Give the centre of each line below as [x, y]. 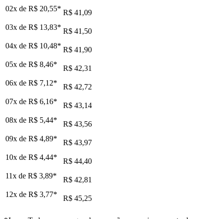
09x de [17, 138]
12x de [17, 194]
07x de [17, 101]
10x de [17, 157]
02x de [17, 8]
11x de [17, 175]
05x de [17, 64]
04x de [17, 45]
